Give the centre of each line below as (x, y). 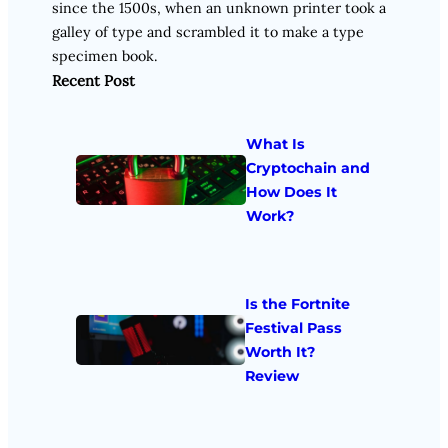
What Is (275, 144)
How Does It (291, 192)
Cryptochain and (307, 168)
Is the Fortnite (297, 304)
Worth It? (279, 352)
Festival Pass (293, 328)
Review (271, 376)
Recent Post (93, 80)
